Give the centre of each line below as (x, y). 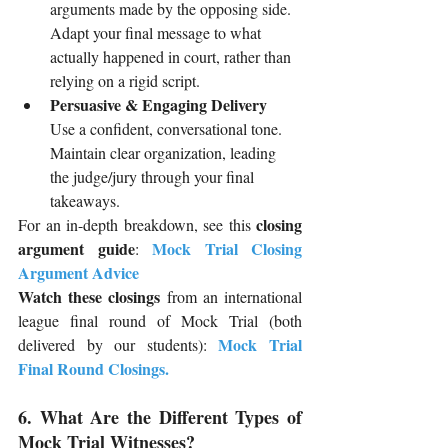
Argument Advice (78, 273)
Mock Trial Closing (227, 249)
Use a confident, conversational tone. (168, 129)
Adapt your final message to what (157, 33)
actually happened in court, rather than (172, 57)
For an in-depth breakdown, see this (137, 225)
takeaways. (85, 201)
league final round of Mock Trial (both (160, 321)
